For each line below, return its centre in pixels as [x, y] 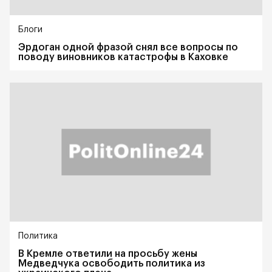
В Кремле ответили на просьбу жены [108, 254]
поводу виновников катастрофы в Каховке [123, 57]
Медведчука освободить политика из [112, 264]
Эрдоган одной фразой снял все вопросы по [128, 48]
